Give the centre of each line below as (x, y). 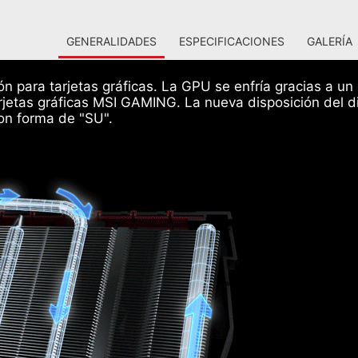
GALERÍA (330, 41)
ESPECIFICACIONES (232, 41)
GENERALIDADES (111, 41)
